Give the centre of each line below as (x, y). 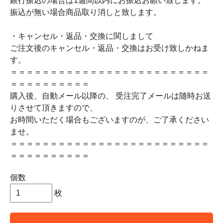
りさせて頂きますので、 (54, 108)
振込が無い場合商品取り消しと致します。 (86, 12)
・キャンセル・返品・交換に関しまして (82, 36)
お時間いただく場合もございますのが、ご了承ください (110, 120)
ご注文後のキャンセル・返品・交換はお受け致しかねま (110, 48)
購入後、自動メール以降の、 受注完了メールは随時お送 (111, 96)
